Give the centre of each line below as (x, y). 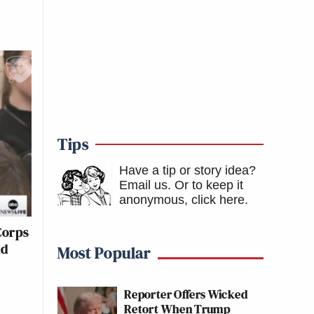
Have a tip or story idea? (187, 170)
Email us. (145, 185)
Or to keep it (209, 185)
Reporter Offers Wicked (186, 294)
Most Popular (104, 253)
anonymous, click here (182, 200)
